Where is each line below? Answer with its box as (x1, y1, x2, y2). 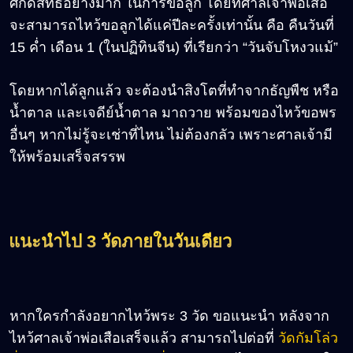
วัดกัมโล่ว (278, 330, 338, 347)
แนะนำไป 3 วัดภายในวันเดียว (9, 232, 232, 252)
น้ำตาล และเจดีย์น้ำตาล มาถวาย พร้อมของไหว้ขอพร (9, 105, 336, 121)
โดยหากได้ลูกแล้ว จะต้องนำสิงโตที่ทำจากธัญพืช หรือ (9, 83, 339, 99)
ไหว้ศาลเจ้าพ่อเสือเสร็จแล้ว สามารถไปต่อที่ (9, 330, 278, 347)
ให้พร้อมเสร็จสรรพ (9, 149, 125, 165)
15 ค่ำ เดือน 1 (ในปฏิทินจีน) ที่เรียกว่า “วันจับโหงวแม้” (9, 39, 338, 56)
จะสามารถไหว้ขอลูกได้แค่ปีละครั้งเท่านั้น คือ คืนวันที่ (9, 17, 334, 34)
